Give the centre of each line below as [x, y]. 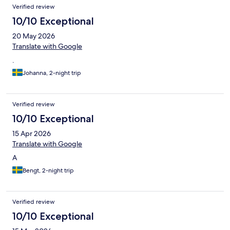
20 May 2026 [34, 36]
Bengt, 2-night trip [48, 171]
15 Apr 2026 [32, 134]
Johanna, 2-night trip [52, 73]
